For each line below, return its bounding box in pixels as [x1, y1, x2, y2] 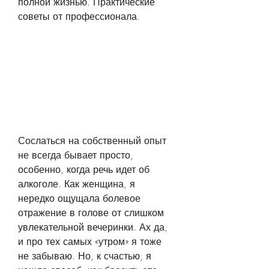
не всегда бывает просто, [18, 148, 133, 162]
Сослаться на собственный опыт [18, 134, 166, 148]
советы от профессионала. [18, 9, 140, 23]
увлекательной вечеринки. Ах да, [18, 220, 168, 234]
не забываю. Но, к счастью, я [18, 249, 151, 263]
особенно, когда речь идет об [18, 163, 150, 177]
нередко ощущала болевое [18, 192, 141, 205]
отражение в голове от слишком [18, 206, 164, 220]
